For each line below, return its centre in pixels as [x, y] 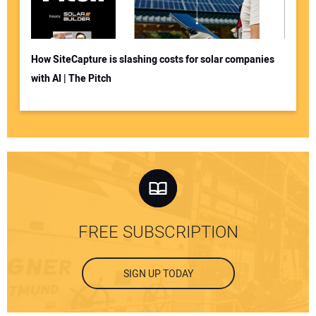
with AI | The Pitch [71, 79]
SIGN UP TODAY [158, 274]
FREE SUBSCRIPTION [158, 232]
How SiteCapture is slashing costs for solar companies [152, 60]
